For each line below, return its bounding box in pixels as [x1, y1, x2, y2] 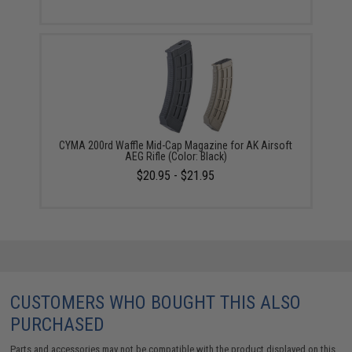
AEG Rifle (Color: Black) [124, 149, 227, 163]
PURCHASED [10, 313, 105, 335]
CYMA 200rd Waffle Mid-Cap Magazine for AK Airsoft [59, 138, 293, 152]
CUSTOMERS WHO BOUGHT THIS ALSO [10, 291, 302, 313]
